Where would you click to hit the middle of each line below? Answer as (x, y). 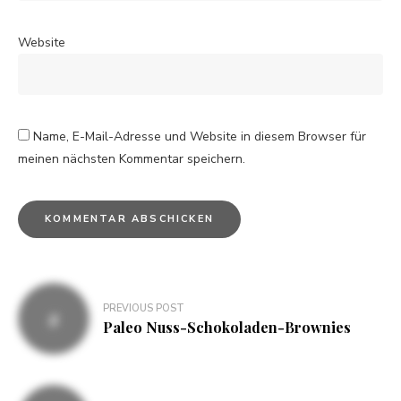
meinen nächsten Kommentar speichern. (132, 158)
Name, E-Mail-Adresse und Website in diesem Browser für (200, 136)
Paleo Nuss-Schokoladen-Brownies (227, 328)
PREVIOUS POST (144, 309)
